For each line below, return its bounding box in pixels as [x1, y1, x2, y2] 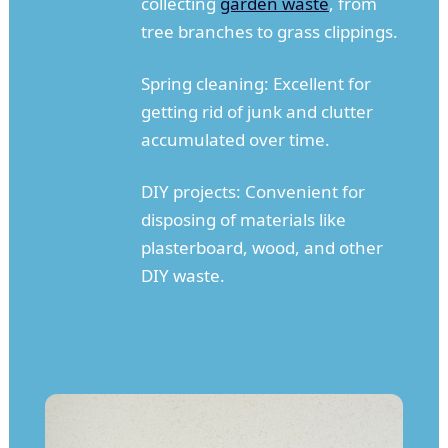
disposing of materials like [140, 208, 346, 232]
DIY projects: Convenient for [140, 180, 365, 204]
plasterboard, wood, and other [140, 236, 383, 260]
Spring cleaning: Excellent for [140, 72, 371, 96]
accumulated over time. [140, 128, 330, 152]
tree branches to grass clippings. [140, 20, 398, 44]
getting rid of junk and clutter [140, 100, 373, 124]
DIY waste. [140, 264, 225, 288]
